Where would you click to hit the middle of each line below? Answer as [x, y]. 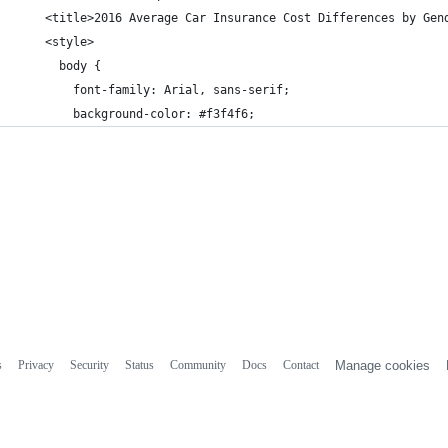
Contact [300, 364]
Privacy [35, 364]
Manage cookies [382, 365]
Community [197, 364]
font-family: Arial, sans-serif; [153, 90]
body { [59, 66]
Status [139, 364]
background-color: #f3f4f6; [136, 114]
